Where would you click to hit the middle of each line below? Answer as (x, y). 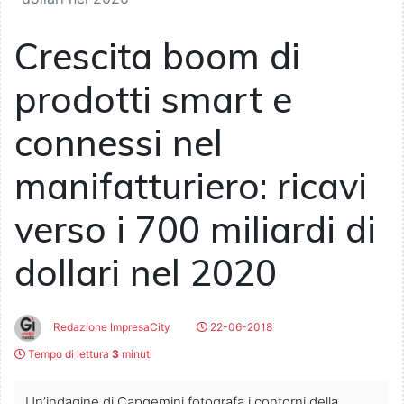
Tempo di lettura (69, 354)
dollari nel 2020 (146, 273)
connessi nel (119, 143)
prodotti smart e (153, 100)
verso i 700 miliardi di (195, 230)
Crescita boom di (157, 56)
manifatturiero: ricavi (191, 186)
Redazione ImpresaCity (110, 327)
